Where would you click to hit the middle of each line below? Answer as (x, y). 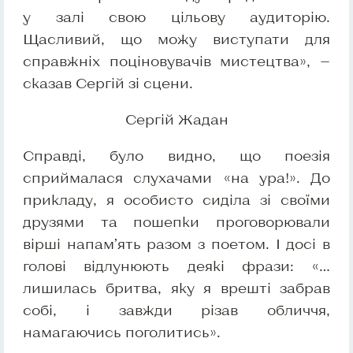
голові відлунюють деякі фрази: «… (176, 266)
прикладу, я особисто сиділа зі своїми (176, 200)
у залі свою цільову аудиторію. (176, 17)
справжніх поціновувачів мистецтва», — (176, 61)
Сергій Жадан (176, 119)
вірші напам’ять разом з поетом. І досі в (176, 244)
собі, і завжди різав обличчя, (176, 310)
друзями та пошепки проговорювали (176, 222)
